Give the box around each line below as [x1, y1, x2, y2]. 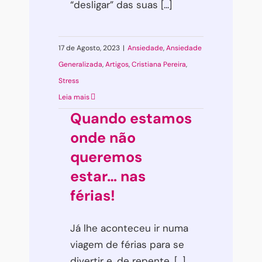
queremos [70, 147, 142, 167]
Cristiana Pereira [132, 59, 186, 69]
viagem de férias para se [70, 237, 184, 251]
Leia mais [58, 92, 89, 102]
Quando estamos [70, 108, 192, 128]
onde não [70, 127, 136, 147]
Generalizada [58, 59, 102, 69]
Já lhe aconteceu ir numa [70, 221, 188, 235]
